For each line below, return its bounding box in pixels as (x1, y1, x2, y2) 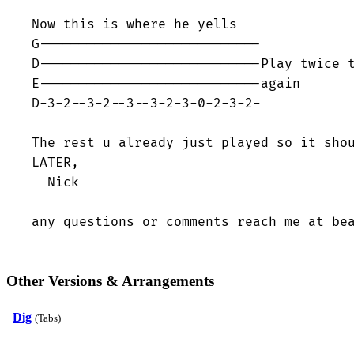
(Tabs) (35, 313, 61, 325)
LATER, (32, 154, 79, 171)
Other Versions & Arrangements (6, 272, 214, 289)
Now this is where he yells (32, 16, 237, 32)
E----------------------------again (32, 75, 300, 92)
